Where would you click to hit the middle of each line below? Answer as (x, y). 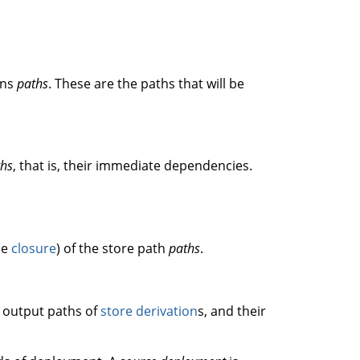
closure (34, 248)
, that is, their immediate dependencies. (133, 166)
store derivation (149, 311)
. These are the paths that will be (146, 84)
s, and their (232, 311)
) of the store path (112, 248)
